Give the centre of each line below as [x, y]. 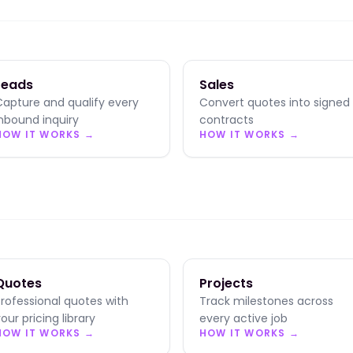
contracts [227, 120]
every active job [243, 318]
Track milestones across [266, 301]
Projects [226, 283]
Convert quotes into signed [275, 102]
